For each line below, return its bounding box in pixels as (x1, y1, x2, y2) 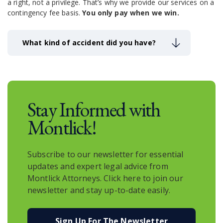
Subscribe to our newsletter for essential (27, 148, 184, 160)
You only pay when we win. (82, 7, 179, 17)
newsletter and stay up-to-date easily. (27, 184, 171, 196)
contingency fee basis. (7, 7, 83, 17)
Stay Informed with (27, 96, 160, 122)
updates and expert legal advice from (27, 160, 168, 172)
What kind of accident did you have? (22, 37, 156, 47)
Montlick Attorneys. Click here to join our (27, 172, 183, 184)
